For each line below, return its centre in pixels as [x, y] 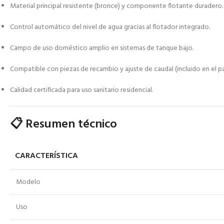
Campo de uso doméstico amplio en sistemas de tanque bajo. [102, 48]
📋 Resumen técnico [63, 125]
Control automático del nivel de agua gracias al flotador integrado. [110, 27]
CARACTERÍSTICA [46, 156]
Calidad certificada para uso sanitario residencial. [81, 90]
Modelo [28, 182]
